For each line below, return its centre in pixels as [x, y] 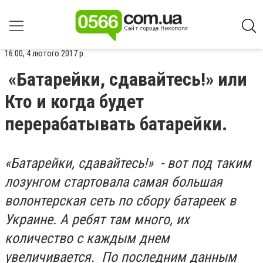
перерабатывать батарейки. [116, 124]
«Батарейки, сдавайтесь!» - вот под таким [128, 163]
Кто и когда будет [74, 102]
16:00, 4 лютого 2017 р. [45, 53]
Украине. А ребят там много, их [97, 220]
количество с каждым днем [87, 238]
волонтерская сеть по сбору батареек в [120, 201]
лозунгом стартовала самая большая [114, 182]
